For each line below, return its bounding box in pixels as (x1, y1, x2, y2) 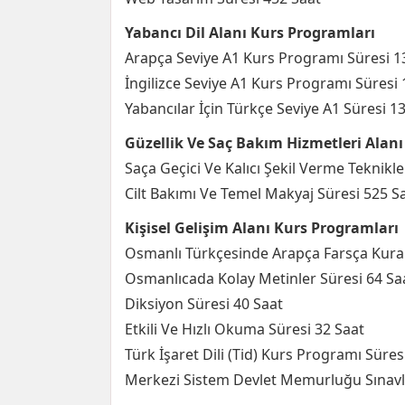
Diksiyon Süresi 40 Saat (125, 294, 283, 314)
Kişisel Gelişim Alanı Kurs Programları (125, 218, 399, 238)
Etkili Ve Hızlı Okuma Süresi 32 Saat (125, 319, 364, 339)
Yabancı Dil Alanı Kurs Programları (125, 23, 375, 42)
